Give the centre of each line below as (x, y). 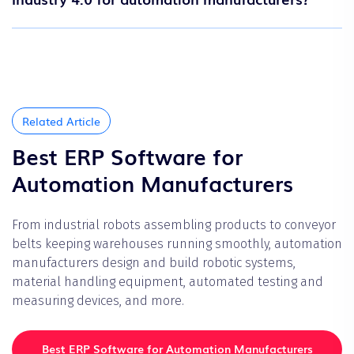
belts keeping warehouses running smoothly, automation (177, 243)
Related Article (61, 121)
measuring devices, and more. (98, 300)
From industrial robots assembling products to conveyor (174, 224)
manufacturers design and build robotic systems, (154, 262)
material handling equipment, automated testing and (168, 281)
